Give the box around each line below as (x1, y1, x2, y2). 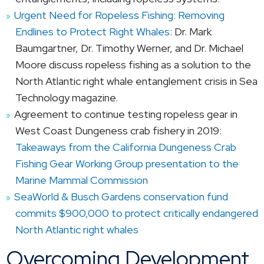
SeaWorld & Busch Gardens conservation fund (14, 189, 229, 203)
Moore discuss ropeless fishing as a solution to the (15, 57, 251, 71)
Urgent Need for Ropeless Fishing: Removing (14, 8, 225, 22)
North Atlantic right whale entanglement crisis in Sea (15, 74, 258, 88)
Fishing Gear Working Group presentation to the (15, 156, 239, 170)
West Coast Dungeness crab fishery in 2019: (15, 123, 222, 137)
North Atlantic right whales (15, 222, 138, 236)
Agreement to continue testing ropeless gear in (14, 107, 238, 121)
